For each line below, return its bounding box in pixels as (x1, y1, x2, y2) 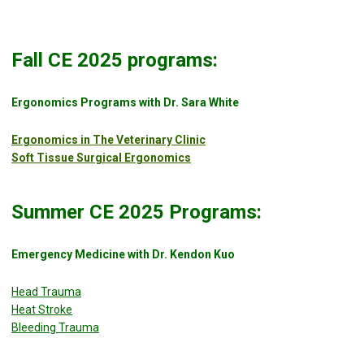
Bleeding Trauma (11, 321, 99, 335)
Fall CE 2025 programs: (11, 49, 218, 72)
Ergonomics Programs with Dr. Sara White (11, 96, 239, 110)
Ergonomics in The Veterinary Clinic (11, 133, 206, 147)
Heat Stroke (11, 303, 72, 317)
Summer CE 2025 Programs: (11, 201, 262, 224)
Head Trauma (11, 285, 81, 299)
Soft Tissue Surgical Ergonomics (11, 151, 191, 165)
